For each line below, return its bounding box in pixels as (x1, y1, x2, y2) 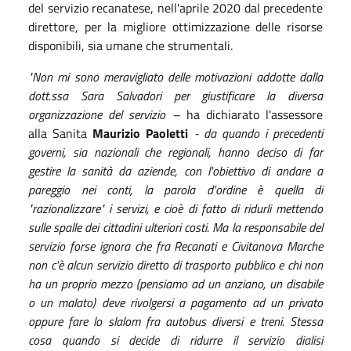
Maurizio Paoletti (92, 123, 189, 143)
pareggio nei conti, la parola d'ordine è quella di (28, 179, 323, 199)
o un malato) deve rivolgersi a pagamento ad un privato (28, 292, 323, 312)
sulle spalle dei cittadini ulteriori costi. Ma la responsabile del (28, 217, 323, 237)
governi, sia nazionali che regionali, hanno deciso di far (28, 142, 323, 161)
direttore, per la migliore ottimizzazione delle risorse (28, 16, 323, 36)
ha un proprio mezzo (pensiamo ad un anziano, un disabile (28, 273, 323, 293)
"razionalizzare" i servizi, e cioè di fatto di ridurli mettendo (28, 198, 323, 218)
